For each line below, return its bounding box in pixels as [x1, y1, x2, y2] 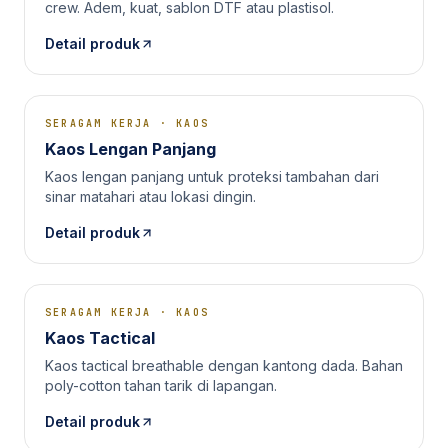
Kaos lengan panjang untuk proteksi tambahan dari [45, 168, 379, 185]
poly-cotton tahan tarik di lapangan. [45, 377, 277, 394]
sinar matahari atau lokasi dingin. [45, 188, 256, 205]
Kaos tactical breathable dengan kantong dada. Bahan [45, 357, 403, 374]
